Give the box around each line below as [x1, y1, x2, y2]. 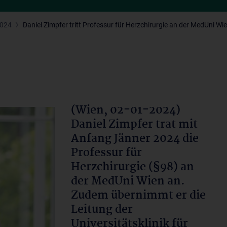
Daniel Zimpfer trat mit [71, 116, 198, 134]
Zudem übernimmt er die [71, 186, 206, 205]
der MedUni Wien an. [71, 172, 185, 191]
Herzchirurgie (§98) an [71, 158, 194, 176]
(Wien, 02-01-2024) [71, 101, 180, 120]
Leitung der [71, 201, 133, 219]
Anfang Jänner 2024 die [71, 130, 199, 148]
